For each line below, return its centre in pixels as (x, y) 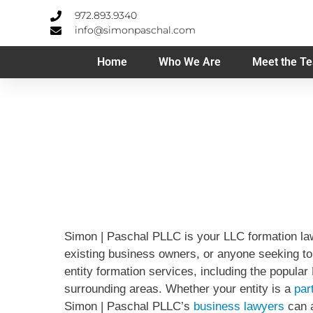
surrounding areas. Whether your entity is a (179, 289)
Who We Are (190, 62)
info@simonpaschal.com (135, 30)
